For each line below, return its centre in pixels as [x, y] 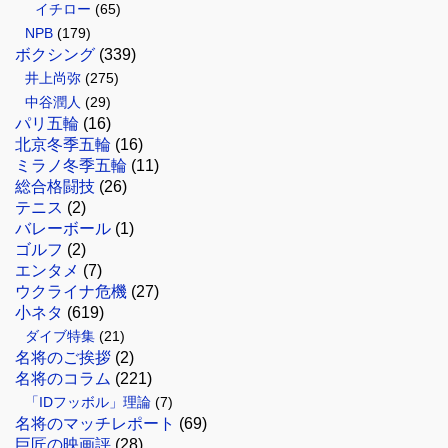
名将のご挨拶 [63, 358]
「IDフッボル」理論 [88, 402]
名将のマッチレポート [95, 424]
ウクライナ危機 [71, 292]
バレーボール [63, 229]
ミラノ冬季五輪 [71, 166]
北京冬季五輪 [63, 145]
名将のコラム [63, 379]
